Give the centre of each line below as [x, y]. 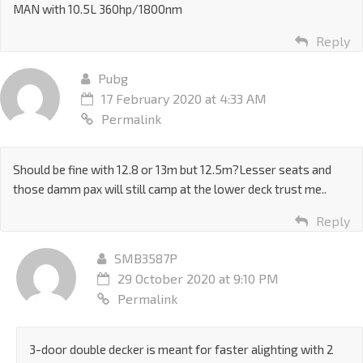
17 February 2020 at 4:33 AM [184, 99]
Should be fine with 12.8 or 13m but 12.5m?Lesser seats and [172, 170]
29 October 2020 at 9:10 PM [198, 279]
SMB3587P [146, 258]
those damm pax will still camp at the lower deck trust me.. [170, 189]
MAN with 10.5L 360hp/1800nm [98, 9]
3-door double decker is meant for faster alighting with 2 [181, 350]
